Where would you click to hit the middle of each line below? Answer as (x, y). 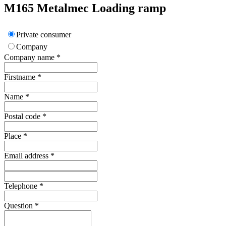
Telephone (21, 186)
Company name (29, 58)
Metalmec (63, 8)
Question (18, 206)
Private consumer (44, 35)
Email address (26, 156)
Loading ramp (129, 8)
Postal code (22, 117)
